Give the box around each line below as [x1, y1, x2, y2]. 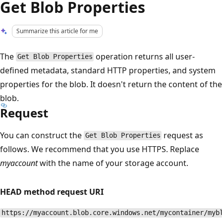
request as [162, 129, 204, 141]
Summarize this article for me [16, 27, 99, 35]
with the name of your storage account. [38, 157, 188, 168]
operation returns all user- [94, 51, 195, 62]
